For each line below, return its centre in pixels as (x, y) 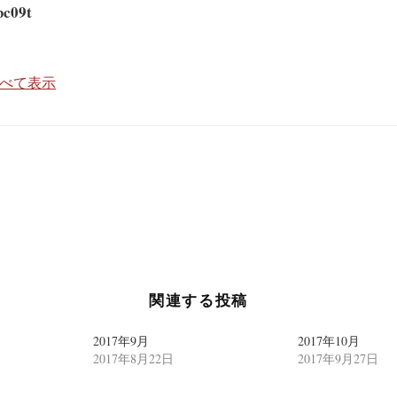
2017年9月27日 (338, 358)
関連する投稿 (198, 300)
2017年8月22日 (133, 358)
